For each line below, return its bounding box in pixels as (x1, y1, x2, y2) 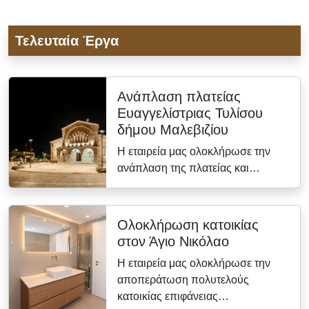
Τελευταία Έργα (15, 33, 119, 48)
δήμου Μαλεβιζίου (117, 122, 228, 137)
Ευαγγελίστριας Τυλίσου (117, 106, 263, 121)
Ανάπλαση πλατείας (117, 89, 241, 104)
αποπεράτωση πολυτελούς (117, 274, 249, 286)
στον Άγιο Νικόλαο (117, 234, 229, 249)
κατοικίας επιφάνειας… (117, 290, 229, 302)
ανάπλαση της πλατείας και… (117, 162, 260, 174)
